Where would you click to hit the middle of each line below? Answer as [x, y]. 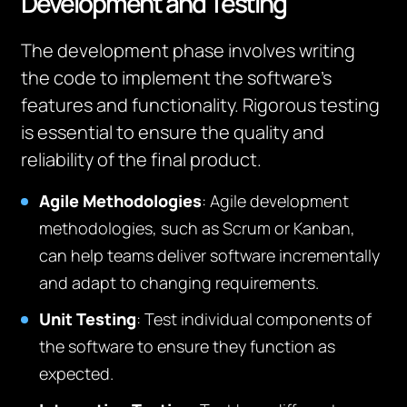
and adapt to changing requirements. [179, 283]
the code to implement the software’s [177, 78]
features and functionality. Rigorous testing [201, 105]
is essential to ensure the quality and [173, 132]
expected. [77, 373]
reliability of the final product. [142, 159]
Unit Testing [88, 319]
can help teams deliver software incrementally [210, 255]
